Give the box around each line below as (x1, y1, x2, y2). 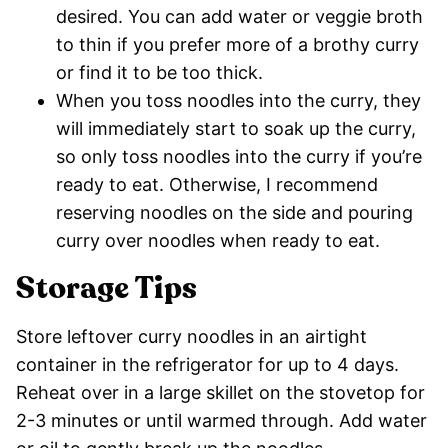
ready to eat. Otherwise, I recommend (56, 174, 378, 196)
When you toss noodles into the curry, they (56, 90, 421, 112)
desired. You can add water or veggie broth (56, 6, 423, 28)
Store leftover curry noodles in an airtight (16, 326, 367, 348)
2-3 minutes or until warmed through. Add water (16, 410, 427, 432)
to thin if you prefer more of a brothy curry (56, 34, 419, 56)
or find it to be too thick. (56, 62, 263, 84)
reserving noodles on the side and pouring (56, 202, 413, 224)
